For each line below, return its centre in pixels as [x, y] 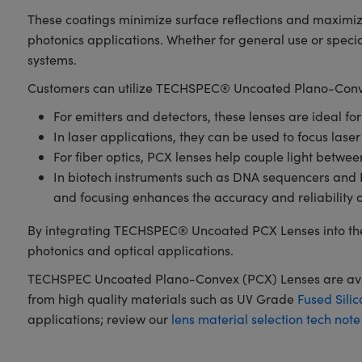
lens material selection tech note [265, 319]
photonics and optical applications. [130, 250]
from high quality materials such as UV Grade [162, 299]
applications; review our [99, 319]
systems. [52, 59]
